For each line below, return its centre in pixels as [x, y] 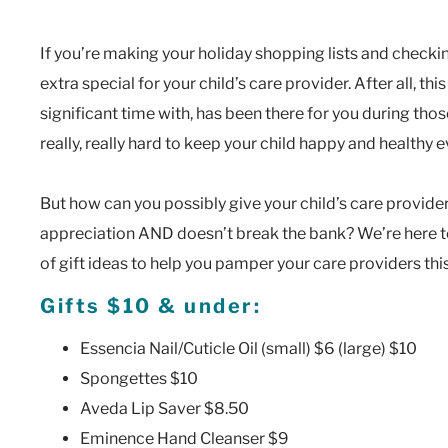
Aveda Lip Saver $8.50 [164, 408]
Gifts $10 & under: [150, 305]
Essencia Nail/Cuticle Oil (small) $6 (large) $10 [248, 348]
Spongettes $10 [139, 378]
